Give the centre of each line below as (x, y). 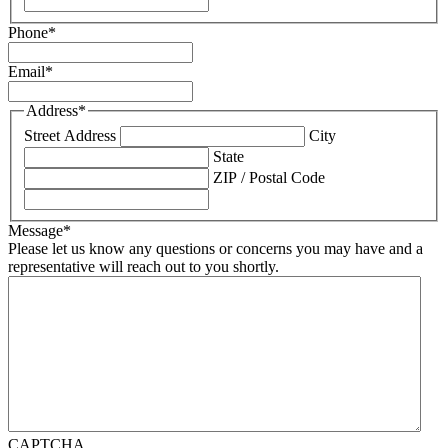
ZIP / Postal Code (269, 178)
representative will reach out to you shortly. (143, 267)
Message (35, 231)
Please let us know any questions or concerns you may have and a (215, 249)
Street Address (70, 136)
